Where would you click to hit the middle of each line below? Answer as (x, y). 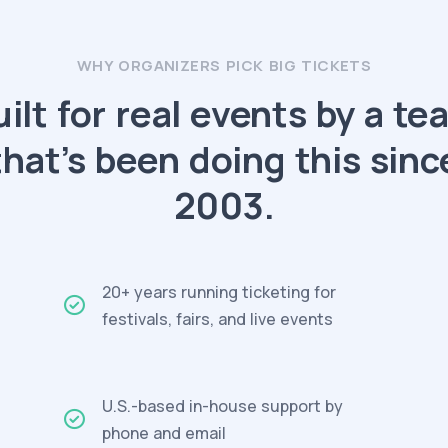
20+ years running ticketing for (219, 292)
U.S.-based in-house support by (223, 406)
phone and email (164, 433)
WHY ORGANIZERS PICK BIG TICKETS (224, 65)
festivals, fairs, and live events (218, 319)
